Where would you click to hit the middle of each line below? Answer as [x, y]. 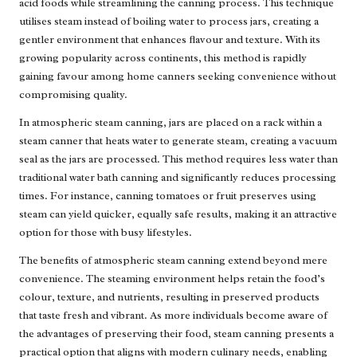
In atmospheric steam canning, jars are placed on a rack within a [171, 122]
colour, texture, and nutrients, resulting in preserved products [169, 296]
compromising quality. [73, 94]
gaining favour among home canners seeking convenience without [178, 76]
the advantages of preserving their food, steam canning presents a [177, 333]
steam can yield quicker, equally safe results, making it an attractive [178, 214]
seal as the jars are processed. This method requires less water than [178, 159]
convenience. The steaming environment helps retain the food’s [172, 278]
